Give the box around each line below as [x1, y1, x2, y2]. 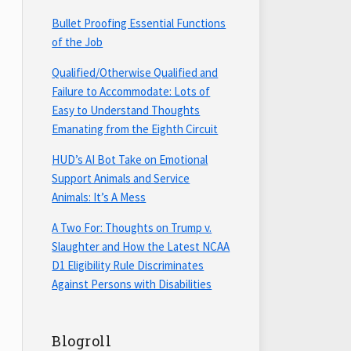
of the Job [52, 34, 103, 50]
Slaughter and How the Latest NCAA [52, 239, 230, 255]
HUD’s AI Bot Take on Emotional [52, 152, 208, 168]
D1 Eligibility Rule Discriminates [52, 258, 204, 273]
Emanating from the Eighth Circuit [52, 121, 219, 137]
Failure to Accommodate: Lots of [52, 84, 211, 100]
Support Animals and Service [52, 171, 190, 186]
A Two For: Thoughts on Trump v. [52, 220, 212, 236]
